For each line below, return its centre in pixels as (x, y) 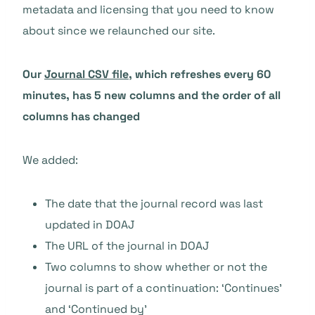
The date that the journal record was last (154, 204)
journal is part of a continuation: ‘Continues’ (163, 288)
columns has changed (81, 116)
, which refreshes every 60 (200, 74)
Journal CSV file (86, 74)
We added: (50, 160)
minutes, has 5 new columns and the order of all (152, 95)
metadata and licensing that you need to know (148, 9)
